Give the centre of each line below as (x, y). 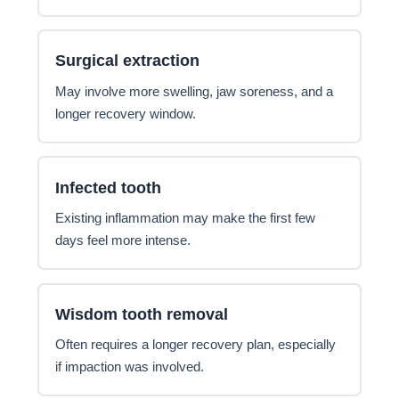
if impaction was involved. (130, 367)
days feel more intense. (123, 240)
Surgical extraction (128, 61)
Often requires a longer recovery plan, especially (196, 345)
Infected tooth (109, 187)
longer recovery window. (126, 114)
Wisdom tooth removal (142, 313)
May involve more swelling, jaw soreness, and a (195, 91)
